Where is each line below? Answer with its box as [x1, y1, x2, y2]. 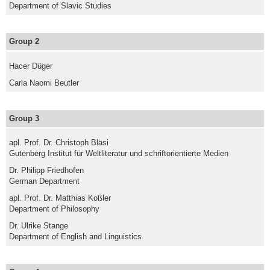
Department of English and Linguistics [9, 232, 142, 242]
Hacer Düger [9, 61, 53, 71]
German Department [9, 177, 80, 186]
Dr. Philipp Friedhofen [9, 166, 84, 175]
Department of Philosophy [9, 204, 100, 214]
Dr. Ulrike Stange [9, 221, 69, 231]
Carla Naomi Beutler [9, 78, 80, 87]
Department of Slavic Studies [9, 1, 112, 11]
